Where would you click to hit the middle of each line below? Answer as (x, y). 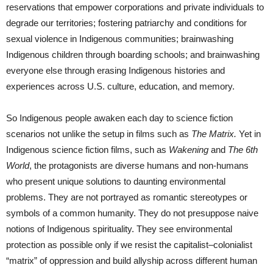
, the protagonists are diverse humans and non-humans (139, 165)
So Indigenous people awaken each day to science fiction (119, 118)
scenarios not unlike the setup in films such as (99, 133)
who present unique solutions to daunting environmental (116, 181)
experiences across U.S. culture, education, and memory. (120, 86)
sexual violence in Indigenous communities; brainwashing (120, 38)
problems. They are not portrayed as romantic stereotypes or (127, 197)
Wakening (189, 149)
